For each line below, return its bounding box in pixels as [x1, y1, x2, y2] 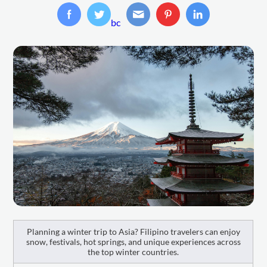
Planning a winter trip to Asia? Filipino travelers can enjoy [26, 226, 240, 237]
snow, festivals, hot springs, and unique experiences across [26, 236, 241, 247]
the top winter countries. [88, 246, 179, 257]
